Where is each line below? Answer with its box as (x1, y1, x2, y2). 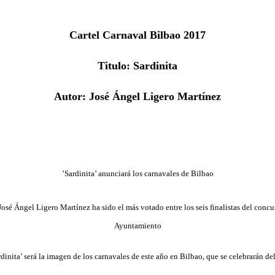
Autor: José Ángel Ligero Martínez (54, 90, 221, 103)
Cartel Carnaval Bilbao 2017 (69, 28, 206, 41)
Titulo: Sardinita (98, 59, 177, 72)
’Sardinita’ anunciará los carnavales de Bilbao (61, 168, 214, 178)
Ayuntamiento (114, 220, 161, 230)
